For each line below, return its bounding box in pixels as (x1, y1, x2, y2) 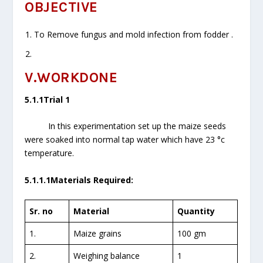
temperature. (25, 147, 75, 159)
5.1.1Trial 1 (25, 94, 70, 106)
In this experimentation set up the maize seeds (48, 120, 227, 132)
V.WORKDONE (25, 69, 118, 86)
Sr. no (29, 205, 53, 217)
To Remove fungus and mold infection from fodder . (34, 29, 234, 41)
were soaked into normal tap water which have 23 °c (25, 134, 225, 146)
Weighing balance (73, 250, 140, 262)
